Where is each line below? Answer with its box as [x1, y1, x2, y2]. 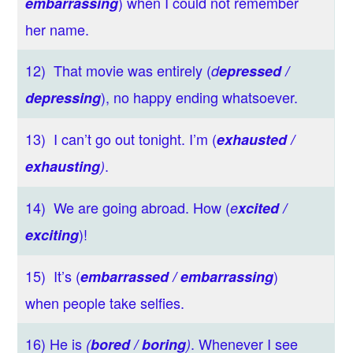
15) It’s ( [25, 265, 81, 286]
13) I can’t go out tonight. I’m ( [25, 128, 217, 149]
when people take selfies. [25, 292, 185, 313]
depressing [25, 87, 102, 108]
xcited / [238, 197, 288, 218]
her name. [25, 18, 90, 39]
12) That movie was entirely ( [25, 59, 212, 80]
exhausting [25, 155, 101, 176]
